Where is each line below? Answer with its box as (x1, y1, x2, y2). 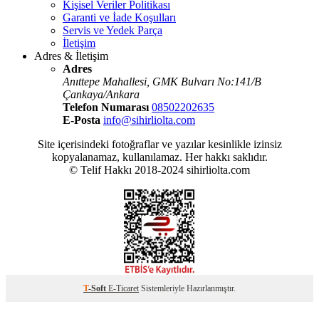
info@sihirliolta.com (103, 113, 195, 126)
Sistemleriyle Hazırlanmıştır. (139, 283, 236, 293)
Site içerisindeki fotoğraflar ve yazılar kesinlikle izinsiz (37, 137, 282, 150)
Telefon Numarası (63, 100, 149, 113)
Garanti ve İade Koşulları (63, 11, 176, 23)
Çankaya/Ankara (63, 88, 140, 100)
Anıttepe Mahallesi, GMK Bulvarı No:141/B (63, 75, 261, 88)
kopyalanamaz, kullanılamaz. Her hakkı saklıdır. (51, 150, 268, 163)
